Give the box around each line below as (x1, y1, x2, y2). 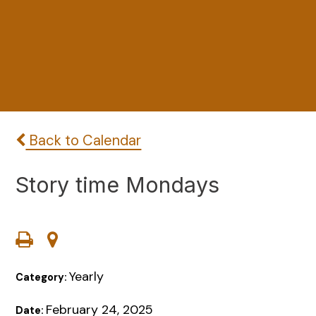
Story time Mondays (16, 171, 220, 197)
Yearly (69, 268, 104, 286)
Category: (16, 271, 70, 284)
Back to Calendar (25, 131, 142, 150)
